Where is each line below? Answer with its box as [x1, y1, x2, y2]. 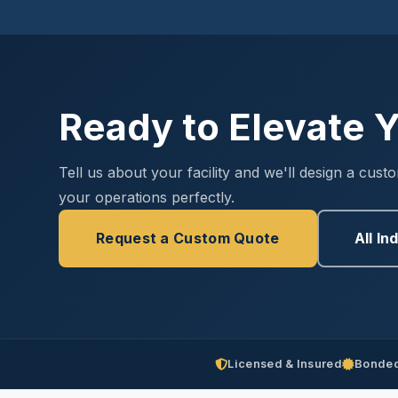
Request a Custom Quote [96, 229, 280, 247]
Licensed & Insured [227, 357, 342, 370]
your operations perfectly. [59, 188, 235, 206]
